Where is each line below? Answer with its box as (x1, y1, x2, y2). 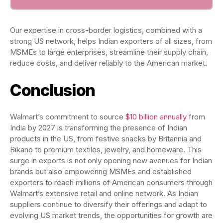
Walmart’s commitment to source (10, 112, 125, 122)
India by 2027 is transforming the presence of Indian (10, 123, 187, 133)
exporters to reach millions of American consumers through (10, 178, 213, 188)
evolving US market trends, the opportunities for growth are (10, 211, 213, 221)
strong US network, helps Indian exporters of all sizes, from (10, 36, 212, 46)
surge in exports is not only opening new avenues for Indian (10, 156, 212, 166)
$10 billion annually (125, 112, 187, 122)
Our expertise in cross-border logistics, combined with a (10, 25, 202, 35)
